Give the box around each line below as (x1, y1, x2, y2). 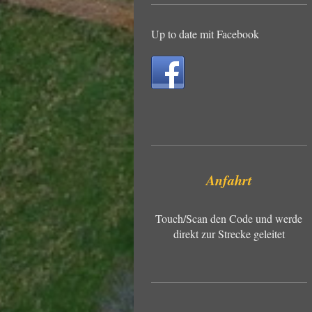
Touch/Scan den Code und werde (155, 210, 303, 226)
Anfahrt (205, 169, 252, 189)
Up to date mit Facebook (151, 26, 259, 41)
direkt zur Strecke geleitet (173, 226, 285, 241)
